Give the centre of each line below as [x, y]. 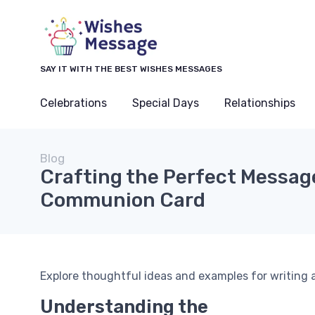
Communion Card [123, 200]
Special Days [166, 103]
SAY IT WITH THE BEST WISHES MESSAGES [131, 69]
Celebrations [73, 103]
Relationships [260, 103]
